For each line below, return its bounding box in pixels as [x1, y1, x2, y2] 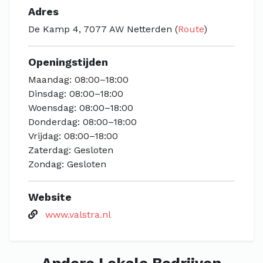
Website [28, 191, 72, 203]
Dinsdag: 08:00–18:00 [28, 88, 123, 99]
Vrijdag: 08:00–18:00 [28, 130, 118, 141]
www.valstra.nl [45, 209, 111, 220]
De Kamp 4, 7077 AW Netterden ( [28, 23, 178, 35]
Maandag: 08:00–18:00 [28, 74, 129, 85]
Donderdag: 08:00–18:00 [28, 116, 137, 127]
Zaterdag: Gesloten [28, 144, 113, 156]
